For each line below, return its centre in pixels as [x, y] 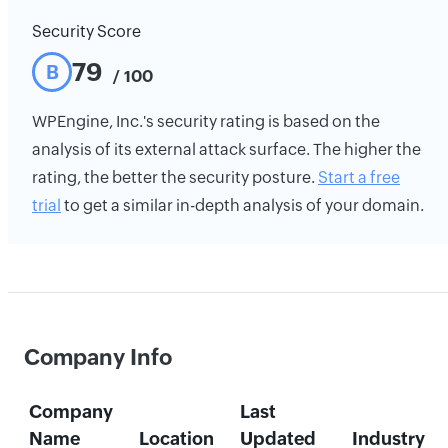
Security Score [86, 31]
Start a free [359, 177]
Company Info [98, 357]
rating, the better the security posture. [175, 177]
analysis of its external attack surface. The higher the [226, 149]
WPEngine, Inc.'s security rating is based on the [206, 121]
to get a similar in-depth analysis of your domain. [242, 205]
